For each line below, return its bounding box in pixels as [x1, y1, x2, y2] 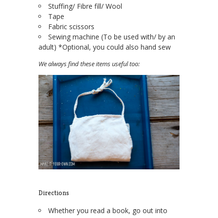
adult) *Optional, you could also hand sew [38, 42, 171, 52]
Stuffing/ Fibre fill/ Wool [48, 1, 122, 11]
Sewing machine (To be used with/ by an [48, 32, 175, 42]
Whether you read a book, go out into [48, 205, 167, 215]
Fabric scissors [48, 22, 94, 32]
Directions [38, 188, 69, 197]
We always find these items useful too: [38, 59, 140, 69]
